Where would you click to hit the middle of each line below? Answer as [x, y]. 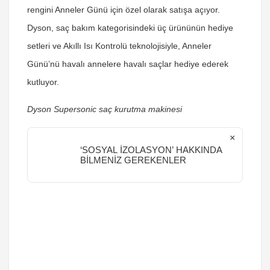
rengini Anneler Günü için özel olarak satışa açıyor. [124, 10]
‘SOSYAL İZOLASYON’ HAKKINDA [152, 150]
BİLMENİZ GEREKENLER [133, 160]
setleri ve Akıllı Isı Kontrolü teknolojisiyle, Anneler [119, 46]
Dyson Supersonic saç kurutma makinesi [105, 109]
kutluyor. [43, 82]
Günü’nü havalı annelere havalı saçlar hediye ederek [128, 64]
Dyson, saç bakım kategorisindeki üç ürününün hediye [130, 28]
